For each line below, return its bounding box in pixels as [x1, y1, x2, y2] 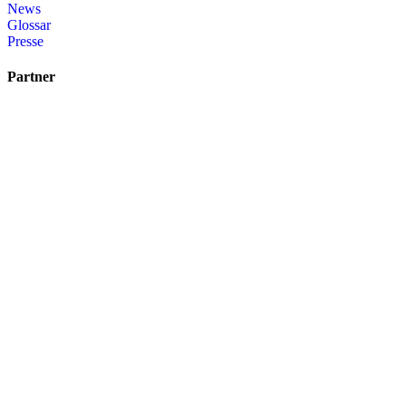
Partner [7, 69, 55, 85]
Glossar [7, 16, 51, 33]
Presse [7, 33, 43, 49]
